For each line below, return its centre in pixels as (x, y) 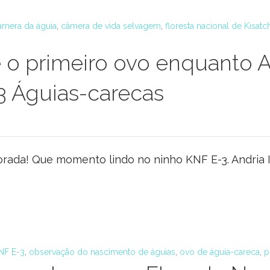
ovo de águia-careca (220, 252)
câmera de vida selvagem (111, 26)
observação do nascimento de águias (102, 252)
